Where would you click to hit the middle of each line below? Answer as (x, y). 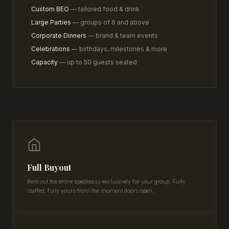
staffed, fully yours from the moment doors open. (90, 190)
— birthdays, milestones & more (119, 49)
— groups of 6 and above (110, 22)
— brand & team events (122, 35)
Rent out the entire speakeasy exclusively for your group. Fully (106, 181)
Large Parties (51, 22)
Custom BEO (50, 9)
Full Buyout (49, 167)
